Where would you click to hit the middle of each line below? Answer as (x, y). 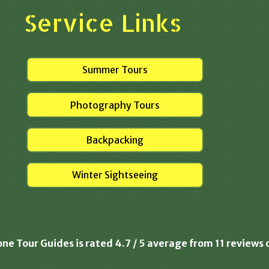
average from (181, 243)
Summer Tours (115, 70)
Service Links (103, 22)
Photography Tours (115, 105)
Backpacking (115, 140)
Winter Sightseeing (115, 175)
